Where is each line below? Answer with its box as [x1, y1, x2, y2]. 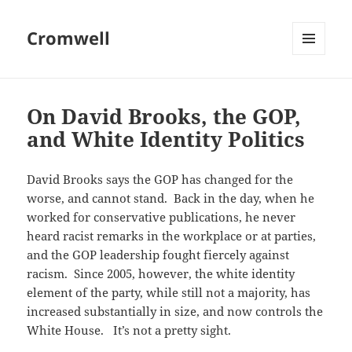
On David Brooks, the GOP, [27, 102, 302, 131]
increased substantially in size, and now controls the [27, 303, 324, 320]
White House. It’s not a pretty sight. [27, 322, 232, 339]
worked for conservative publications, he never [27, 209, 296, 225]
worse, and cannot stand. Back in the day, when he [27, 190, 315, 207]
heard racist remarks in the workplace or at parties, [27, 228, 317, 244]
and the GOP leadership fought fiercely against [27, 247, 290, 263]
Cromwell [27, 26, 111, 50]
